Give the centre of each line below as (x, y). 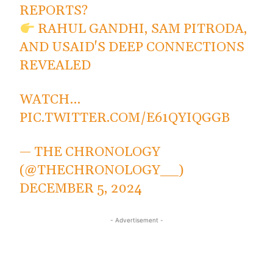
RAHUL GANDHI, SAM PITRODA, (141, 30)
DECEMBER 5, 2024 (81, 189)
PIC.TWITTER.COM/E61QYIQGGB (125, 119)
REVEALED (55, 66)
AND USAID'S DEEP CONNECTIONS (132, 48)
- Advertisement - (136, 220)
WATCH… (50, 100)
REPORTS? (54, 11)
